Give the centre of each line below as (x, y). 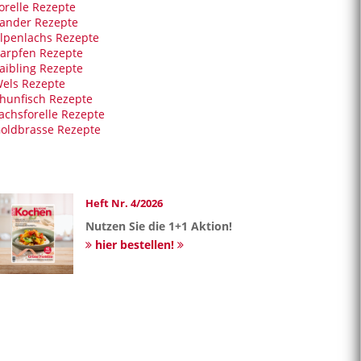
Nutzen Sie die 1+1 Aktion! (159, 226)
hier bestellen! (135, 245)
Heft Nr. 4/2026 (124, 203)
